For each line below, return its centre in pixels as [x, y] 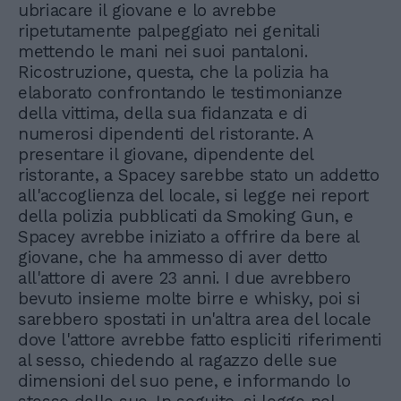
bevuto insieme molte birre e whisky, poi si [189, 298]
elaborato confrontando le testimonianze [180, 92]
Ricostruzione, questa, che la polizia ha [173, 72]
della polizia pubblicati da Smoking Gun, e [186, 216]
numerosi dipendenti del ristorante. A [166, 133]
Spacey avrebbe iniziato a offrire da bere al [188, 236]
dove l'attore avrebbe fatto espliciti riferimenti [200, 339]
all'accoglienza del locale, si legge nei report [193, 195]
